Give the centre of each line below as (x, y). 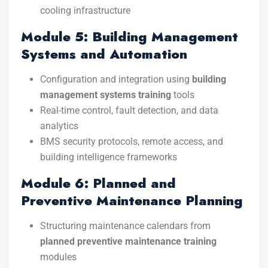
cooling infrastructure (85, 10)
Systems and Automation (104, 54)
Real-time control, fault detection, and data (129, 110)
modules (58, 257)
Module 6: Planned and (98, 183)
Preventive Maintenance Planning (132, 200)
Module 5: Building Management (130, 36)
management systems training (106, 95)
